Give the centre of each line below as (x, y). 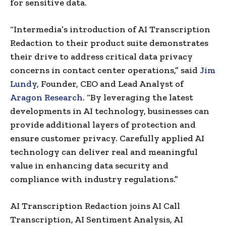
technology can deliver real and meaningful (104, 152)
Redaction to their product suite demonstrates (109, 43)
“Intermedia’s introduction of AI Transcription (110, 29)
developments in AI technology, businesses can (110, 111)
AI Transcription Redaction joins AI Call (95, 206)
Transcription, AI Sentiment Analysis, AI (97, 219)
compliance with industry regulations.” (94, 179)
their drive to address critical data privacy (101, 56)
